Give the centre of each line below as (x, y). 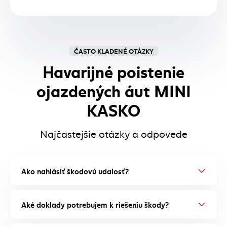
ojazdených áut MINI (113, 90)
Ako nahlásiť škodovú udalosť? (75, 171)
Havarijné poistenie (113, 70)
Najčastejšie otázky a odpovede (113, 134)
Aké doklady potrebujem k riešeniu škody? (95, 204)
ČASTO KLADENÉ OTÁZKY (113, 51)
